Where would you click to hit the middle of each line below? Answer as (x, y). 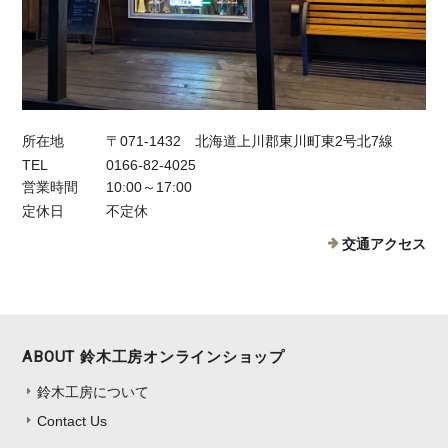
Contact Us (72, 421)
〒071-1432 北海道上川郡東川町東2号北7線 (250, 141)
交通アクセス (383, 244)
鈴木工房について (93, 392)
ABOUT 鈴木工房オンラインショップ (154, 357)
